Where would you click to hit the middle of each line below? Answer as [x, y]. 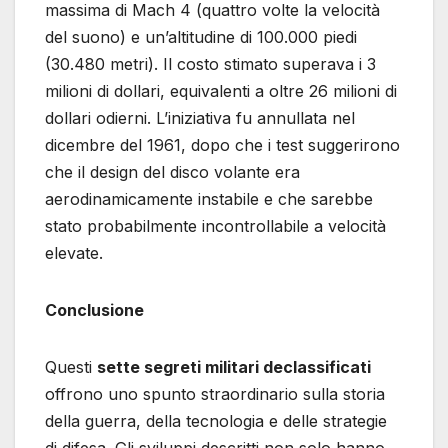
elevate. [74, 253]
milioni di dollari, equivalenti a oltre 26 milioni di [221, 91]
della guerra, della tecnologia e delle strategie [216, 421]
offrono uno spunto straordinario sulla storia [215, 394]
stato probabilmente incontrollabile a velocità [215, 226]
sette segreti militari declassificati [234, 367]
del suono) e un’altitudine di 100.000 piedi [201, 37]
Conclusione [94, 310]
